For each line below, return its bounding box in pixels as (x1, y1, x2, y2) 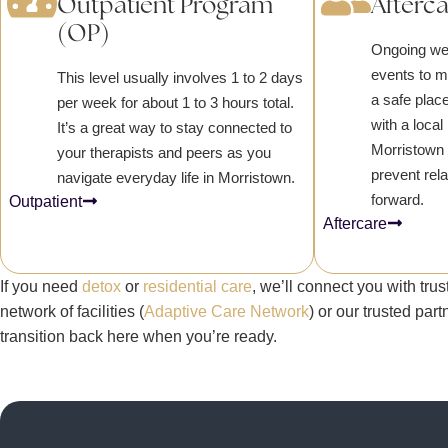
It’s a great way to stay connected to (57, 118, 293, 136)
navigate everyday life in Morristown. (57, 168, 296, 186)
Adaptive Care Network (144, 302, 309, 320)
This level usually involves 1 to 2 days (57, 68, 304, 86)
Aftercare (322, 214, 387, 232)
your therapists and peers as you (57, 143, 272, 161)
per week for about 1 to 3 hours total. (57, 93, 295, 111)
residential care (143, 277, 252, 295)
